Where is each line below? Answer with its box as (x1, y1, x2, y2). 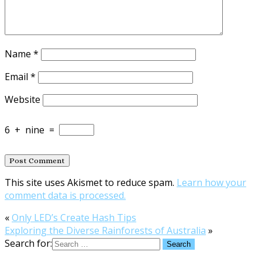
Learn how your (177, 175, 246, 189)
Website (5, 92, 40, 106)
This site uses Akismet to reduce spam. (5, 175, 177, 189)
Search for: (5, 236, 52, 250)
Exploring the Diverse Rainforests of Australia (5, 223, 206, 237)
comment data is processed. (5, 188, 126, 202)
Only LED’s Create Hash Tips (12, 211, 136, 224)
